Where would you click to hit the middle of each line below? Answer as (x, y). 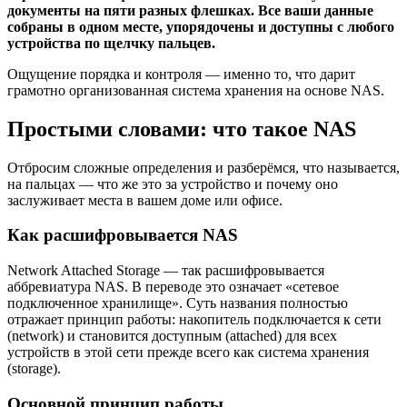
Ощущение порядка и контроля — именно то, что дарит (181, 74)
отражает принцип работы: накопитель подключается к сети (194, 320)
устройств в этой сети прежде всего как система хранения (188, 352)
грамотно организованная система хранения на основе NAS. (196, 90)
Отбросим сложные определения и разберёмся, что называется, (203, 167)
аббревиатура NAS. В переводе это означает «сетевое (173, 287)
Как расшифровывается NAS (123, 235)
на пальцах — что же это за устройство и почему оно (173, 184)
